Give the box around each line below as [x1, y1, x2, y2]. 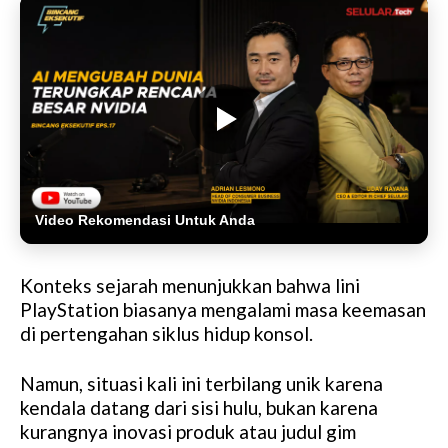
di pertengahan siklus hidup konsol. [20, 322, 313, 346]
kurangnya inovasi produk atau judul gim [20, 420, 356, 444]
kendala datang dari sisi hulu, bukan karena [20, 396, 378, 420]
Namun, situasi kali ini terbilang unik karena [20, 372, 383, 396]
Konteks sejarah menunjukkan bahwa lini [20, 274, 360, 298]
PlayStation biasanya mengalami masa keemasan [20, 298, 426, 322]
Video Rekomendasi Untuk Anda [35, 212, 255, 229]
